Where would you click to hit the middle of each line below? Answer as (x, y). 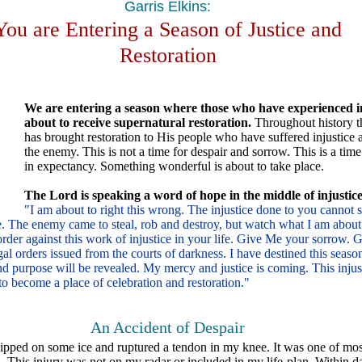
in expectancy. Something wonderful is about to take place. (174, 166)
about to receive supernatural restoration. (139, 122)
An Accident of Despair (168, 327)
